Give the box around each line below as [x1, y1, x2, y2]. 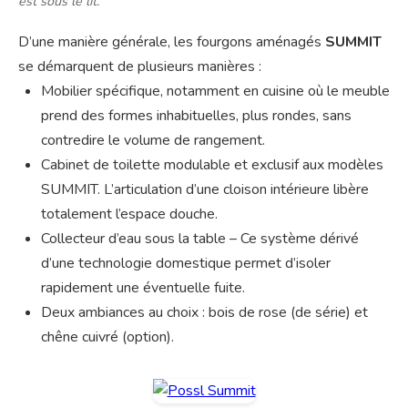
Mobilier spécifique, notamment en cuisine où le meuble [41, 81, 390, 102]
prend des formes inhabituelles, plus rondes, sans [41, 106, 352, 127]
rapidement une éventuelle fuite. [41, 278, 245, 299]
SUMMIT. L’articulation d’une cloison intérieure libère [41, 179, 369, 200]
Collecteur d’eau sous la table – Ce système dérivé [41, 229, 359, 250]
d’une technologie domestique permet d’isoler [41, 253, 331, 274]
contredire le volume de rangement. [41, 130, 265, 151]
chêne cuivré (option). [41, 327, 174, 348]
